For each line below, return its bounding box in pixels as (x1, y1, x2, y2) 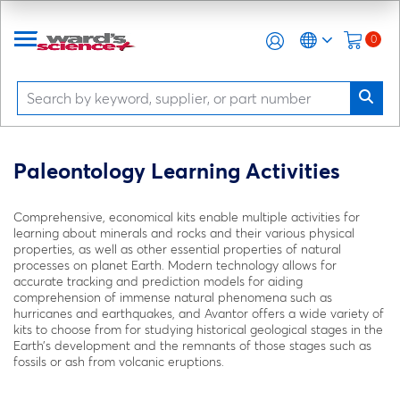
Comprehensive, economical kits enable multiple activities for (13, 209, 360, 225)
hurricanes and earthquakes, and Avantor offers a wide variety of (13, 305, 384, 321)
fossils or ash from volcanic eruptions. (13, 354, 224, 370)
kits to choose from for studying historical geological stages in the (13, 321, 383, 337)
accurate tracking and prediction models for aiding (13, 273, 303, 289)
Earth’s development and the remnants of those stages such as (13, 337, 371, 354)
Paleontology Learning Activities (13, 158, 340, 184)
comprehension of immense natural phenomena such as (13, 289, 332, 305)
